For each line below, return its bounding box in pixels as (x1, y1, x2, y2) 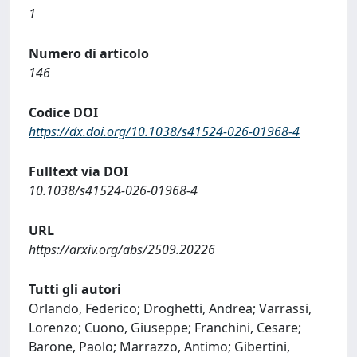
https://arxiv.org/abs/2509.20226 (29, 241, 215, 258)
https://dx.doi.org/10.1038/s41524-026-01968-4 (29, 123, 300, 140)
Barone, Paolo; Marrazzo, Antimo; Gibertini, (29, 338, 290, 355)
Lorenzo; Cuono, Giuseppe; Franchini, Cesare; (29, 319, 301, 336)
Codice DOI (29, 104, 98, 121)
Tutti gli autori (29, 280, 121, 298)
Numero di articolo (29, 45, 149, 62)
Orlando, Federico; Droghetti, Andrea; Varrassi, (29, 300, 312, 317)
